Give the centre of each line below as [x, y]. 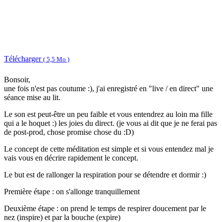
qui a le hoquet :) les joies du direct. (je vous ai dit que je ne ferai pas [111, 123]
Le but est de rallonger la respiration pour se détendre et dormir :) [105, 175]
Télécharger [24, 58]
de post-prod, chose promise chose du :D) [69, 132]
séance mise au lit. [32, 98]
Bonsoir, [17, 80]
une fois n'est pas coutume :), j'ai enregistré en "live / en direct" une [109, 89]
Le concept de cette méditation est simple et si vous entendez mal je [109, 149]
